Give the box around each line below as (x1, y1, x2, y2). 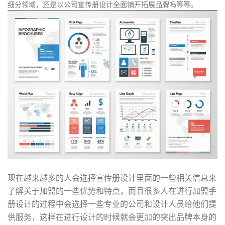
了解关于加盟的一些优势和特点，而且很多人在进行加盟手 (8, 185, 216, 197)
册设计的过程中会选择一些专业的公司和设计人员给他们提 (8, 198, 216, 210)
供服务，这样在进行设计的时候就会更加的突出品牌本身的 (8, 211, 216, 223)
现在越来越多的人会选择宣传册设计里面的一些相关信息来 (8, 172, 216, 184)
